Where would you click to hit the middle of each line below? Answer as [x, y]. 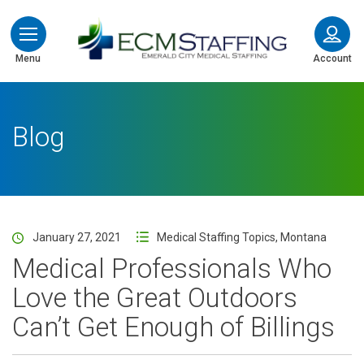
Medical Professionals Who [172, 269]
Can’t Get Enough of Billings [173, 327]
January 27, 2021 [77, 237]
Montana [303, 237]
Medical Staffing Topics [216, 237]
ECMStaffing [324, 25]
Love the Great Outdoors [155, 298]
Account [332, 58]
